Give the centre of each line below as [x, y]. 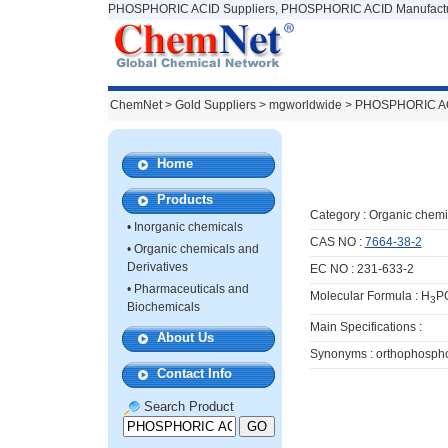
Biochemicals [163, 307]
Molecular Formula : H [369, 296]
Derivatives [157, 267]
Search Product [186, 406]
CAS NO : [337, 242]
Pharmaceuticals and [191, 289]
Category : [339, 215]
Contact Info [194, 373]
